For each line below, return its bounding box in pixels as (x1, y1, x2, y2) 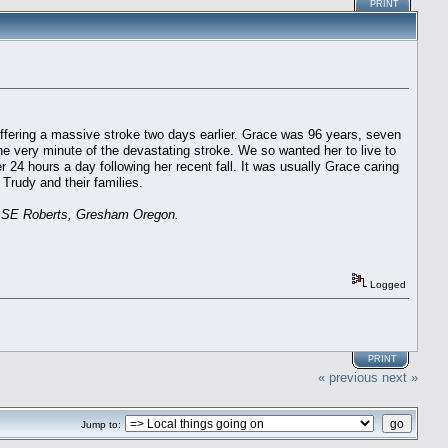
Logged (367, 279, 406, 291)
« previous (318, 370, 378, 386)
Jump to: (81, 419, 121, 431)
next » (382, 370, 418, 386)
